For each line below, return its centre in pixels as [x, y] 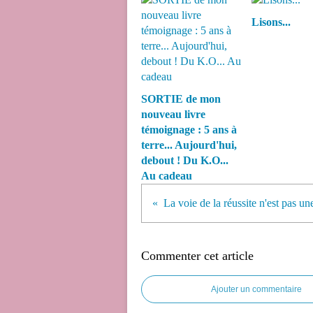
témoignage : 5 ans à [189, 130]
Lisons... [271, 22]
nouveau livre [173, 114]
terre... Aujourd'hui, [189, 145]
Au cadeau [167, 176]
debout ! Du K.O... [185, 160]
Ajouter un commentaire [256, 289]
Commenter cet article [197, 256]
